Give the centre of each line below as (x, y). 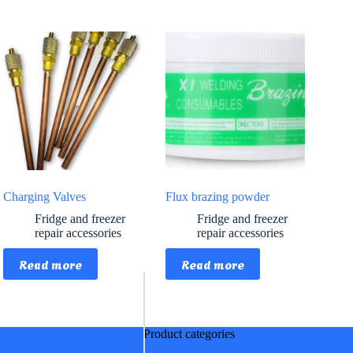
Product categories (189, 334)
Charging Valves (45, 197)
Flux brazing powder (218, 197)
